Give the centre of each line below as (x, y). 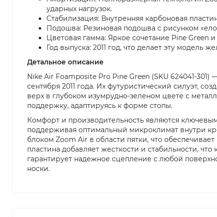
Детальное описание (65, 62)
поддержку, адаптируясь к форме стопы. (100, 105)
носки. (39, 168)
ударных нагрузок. (79, 8)
